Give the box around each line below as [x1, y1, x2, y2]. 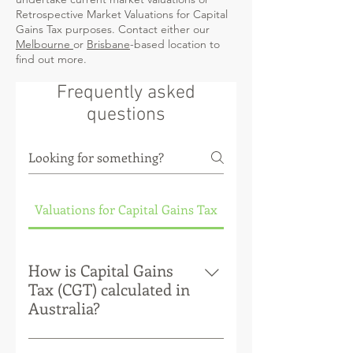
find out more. [16, 52, 90, 66]
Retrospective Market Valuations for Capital [16, 7, 228, 21]
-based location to [130, 37, 220, 51]
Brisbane [87, 37, 130, 51]
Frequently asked [57, 82, 195, 104]
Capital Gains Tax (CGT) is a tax [28, 334, 206, 351]
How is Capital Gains [28, 259, 173, 281]
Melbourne [16, 37, 73, 51]
